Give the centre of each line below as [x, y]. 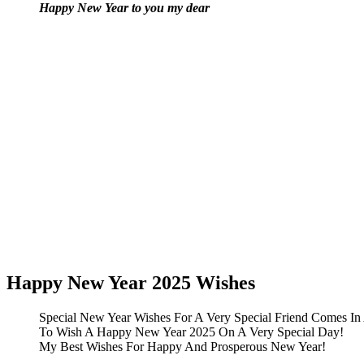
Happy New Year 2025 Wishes [131, 283]
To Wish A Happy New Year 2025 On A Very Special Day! [191, 332]
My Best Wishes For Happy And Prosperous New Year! [182, 347]
